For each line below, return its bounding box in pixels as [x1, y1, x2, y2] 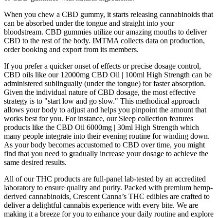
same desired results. [4, 158, 67, 166]
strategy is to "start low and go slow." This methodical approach [4, 96, 200, 105]
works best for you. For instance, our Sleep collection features [4, 114, 193, 123]
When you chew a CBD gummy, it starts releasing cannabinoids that [4, 10, 213, 18]
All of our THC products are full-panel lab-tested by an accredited [4, 174, 206, 183]
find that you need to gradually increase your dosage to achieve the [4, 149, 208, 158]
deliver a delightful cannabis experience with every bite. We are [4, 200, 198, 209]
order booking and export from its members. [4, 45, 139, 54]
